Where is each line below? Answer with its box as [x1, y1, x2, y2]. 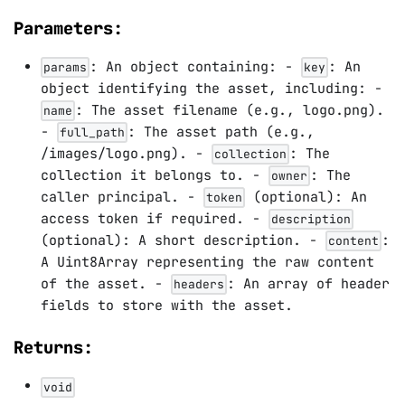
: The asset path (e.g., [127, 123, 315, 141]
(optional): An [245, 188, 367, 206]
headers [174, 277, 224, 293]
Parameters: [14, 17, 123, 41]
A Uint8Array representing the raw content [41, 253, 374, 271]
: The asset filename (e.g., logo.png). [75, 101, 384, 119]
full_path [60, 125, 125, 141]
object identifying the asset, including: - [41, 80, 382, 98]
